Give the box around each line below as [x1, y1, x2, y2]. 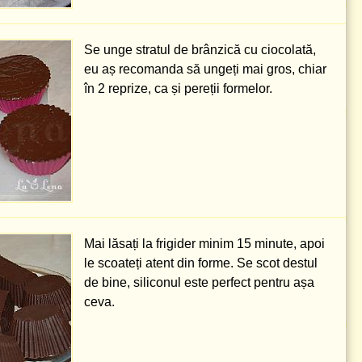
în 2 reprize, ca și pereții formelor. [84, 82, 272, 95]
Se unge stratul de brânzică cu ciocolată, [84, 43, 316, 57]
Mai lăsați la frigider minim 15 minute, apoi [84, 237, 325, 250]
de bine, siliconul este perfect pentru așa [84, 276, 314, 289]
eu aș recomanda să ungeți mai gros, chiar [84, 62, 326, 76]
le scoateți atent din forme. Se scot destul [84, 256, 318, 270]
